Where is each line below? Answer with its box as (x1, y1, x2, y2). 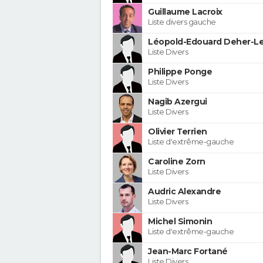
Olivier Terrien (148, 126, 207, 137)
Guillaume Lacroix (148, 6, 222, 17)
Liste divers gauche (148, 16, 216, 26)
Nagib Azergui (148, 96, 207, 107)
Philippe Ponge (148, 66, 212, 77)
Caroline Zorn (148, 156, 205, 167)
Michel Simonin (148, 215, 212, 227)
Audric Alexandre (148, 186, 221, 197)
